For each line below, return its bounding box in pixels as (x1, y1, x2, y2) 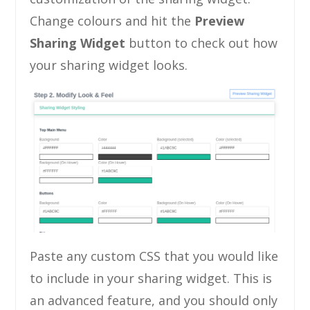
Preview (194, 12, 245, 29)
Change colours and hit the (30, 12, 195, 29)
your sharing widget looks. (30, 56, 188, 73)
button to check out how (125, 34, 278, 51)
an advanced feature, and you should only (30, 291, 278, 309)
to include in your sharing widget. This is (30, 269, 273, 286)
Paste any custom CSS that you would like (30, 247, 279, 264)
